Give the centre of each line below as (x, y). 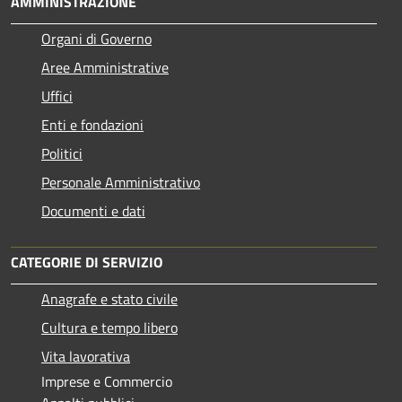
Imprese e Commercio (107, 381)
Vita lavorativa (86, 356)
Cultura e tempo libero (109, 327)
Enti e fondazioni (92, 124)
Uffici (57, 96)
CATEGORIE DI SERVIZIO (87, 262)
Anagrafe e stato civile (109, 298)
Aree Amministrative (105, 67)
